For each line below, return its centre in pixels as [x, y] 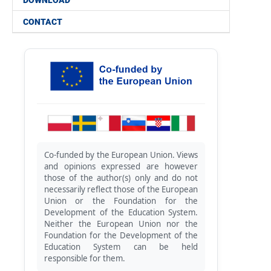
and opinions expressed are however [121, 166]
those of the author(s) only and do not [121, 178]
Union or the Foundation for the [121, 201]
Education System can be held [121, 247]
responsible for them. [85, 258]
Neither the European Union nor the [121, 224]
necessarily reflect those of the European [121, 189]
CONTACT [43, 22]
